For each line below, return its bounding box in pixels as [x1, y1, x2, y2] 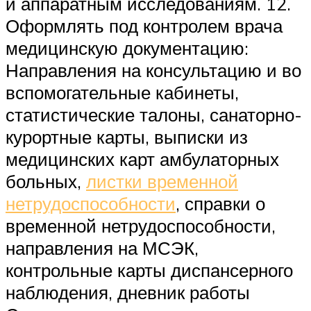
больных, [6, 170, 86, 193]
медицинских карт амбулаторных [6, 148, 279, 171]
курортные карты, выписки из [6, 126, 248, 149]
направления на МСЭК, [6, 237, 199, 260]
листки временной [86, 170, 238, 193]
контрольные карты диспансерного [6, 259, 293, 282]
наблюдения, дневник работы [6, 281, 250, 304]
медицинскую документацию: [6, 37, 249, 60]
